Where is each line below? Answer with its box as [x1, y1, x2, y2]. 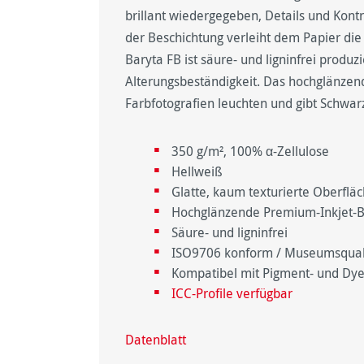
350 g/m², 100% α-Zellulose [171, 142, 330, 161]
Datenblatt [125, 331, 186, 349]
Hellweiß [171, 162, 223, 181]
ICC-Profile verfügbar [171, 284, 293, 303]
